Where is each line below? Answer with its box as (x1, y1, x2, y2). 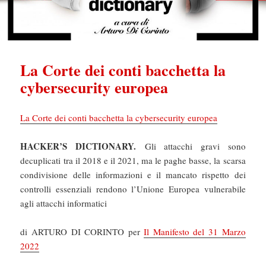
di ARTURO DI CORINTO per (20, 225, 144, 237)
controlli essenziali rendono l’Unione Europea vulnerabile (20, 182, 246, 195)
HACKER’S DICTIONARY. (20, 139, 145, 153)
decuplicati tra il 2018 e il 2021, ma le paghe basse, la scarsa (20, 154, 246, 166)
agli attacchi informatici (20, 197, 107, 209)
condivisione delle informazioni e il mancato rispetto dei (20, 168, 246, 180)
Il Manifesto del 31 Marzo (144, 225, 246, 237)
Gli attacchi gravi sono (144, 140, 246, 152)
